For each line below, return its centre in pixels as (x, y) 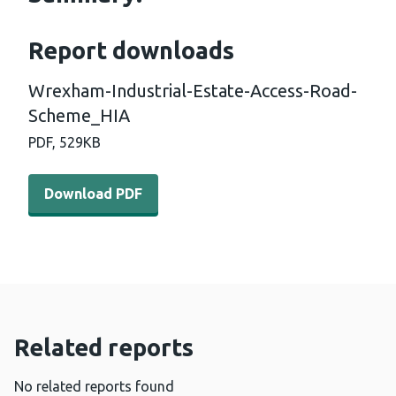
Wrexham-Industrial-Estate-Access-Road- (193, 91)
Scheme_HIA (79, 116)
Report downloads (131, 51)
